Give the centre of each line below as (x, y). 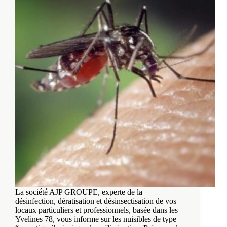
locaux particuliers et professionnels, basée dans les (97, 210)
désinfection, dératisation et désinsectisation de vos (96, 201)
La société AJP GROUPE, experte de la (79, 192)
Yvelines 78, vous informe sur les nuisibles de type (96, 219)
